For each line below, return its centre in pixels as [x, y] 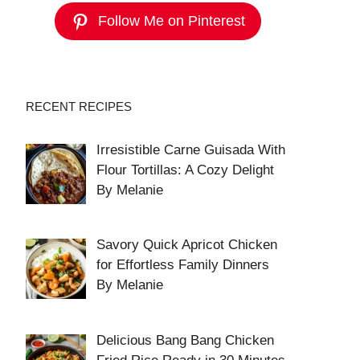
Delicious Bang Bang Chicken [185, 340]
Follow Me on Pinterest [171, 21]
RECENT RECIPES [79, 107]
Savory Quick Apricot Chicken [186, 245]
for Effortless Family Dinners [182, 265]
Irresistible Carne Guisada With [190, 150]
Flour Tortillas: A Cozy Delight [185, 170]
